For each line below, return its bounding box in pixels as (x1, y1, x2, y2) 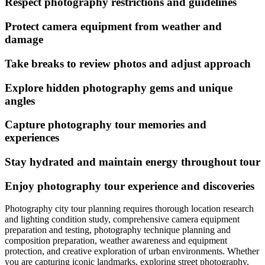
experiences (5, 131, 59, 144)
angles (5, 94, 35, 107)
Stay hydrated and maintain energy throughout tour (5, 156, 260, 168)
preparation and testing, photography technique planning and (5, 225, 231, 235)
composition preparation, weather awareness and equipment (5, 235, 227, 246)
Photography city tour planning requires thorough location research (5, 203, 254, 214)
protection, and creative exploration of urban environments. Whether (5, 246, 259, 257)
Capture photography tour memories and (5, 118, 206, 131)
